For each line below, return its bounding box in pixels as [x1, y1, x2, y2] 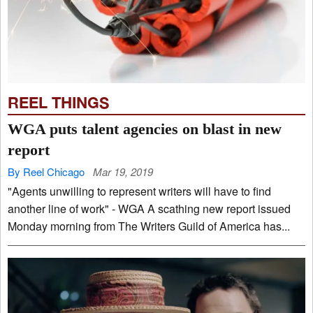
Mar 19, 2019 [93, 163, 153, 179]
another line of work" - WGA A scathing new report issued [8, 200, 48, 217]
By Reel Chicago [8, 163, 85, 179]
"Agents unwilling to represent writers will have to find [8, 182, 97, 199]
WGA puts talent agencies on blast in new [8, 119, 282, 138]
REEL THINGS [8, 93, 109, 112]
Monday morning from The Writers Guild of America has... [8, 217, 290, 234]
